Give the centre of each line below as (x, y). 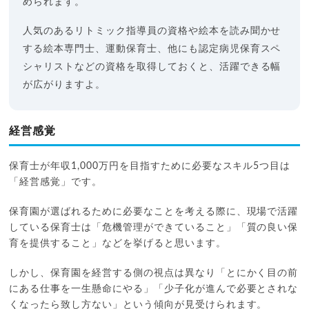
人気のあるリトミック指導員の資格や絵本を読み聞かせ (152, 31)
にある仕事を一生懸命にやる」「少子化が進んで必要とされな (154, 289)
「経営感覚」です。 (56, 182)
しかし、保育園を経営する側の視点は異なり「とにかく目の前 (154, 273)
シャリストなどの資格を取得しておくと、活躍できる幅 (152, 67)
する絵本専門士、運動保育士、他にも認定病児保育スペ (152, 49)
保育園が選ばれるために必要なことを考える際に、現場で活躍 (154, 211)
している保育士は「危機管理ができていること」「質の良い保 (154, 227)
